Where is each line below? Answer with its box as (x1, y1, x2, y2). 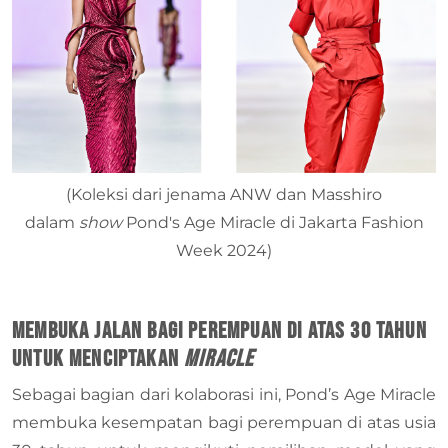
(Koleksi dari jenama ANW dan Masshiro (66, 185, 382, 205)
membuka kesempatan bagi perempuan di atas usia (12, 413, 436, 433)
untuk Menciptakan (12, 345, 185, 374)
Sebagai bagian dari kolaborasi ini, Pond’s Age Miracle (12, 385, 436, 405)
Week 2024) (176, 241, 272, 261)
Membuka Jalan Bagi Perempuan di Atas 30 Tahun (12, 317, 427, 346)
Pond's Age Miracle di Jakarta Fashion (125, 213, 424, 233)
